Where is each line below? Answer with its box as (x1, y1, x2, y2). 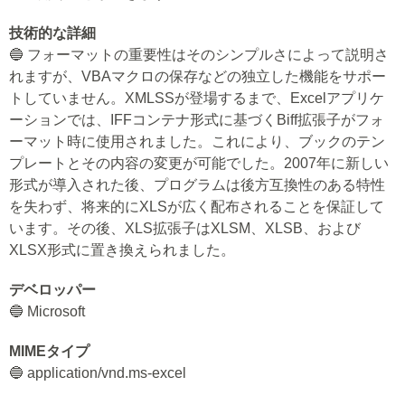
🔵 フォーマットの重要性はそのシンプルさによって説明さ (9, 47, 389, 62)
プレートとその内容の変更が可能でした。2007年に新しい (9, 155, 389, 171)
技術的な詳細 (9, 25, 96, 41)
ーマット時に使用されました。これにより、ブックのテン (9, 134, 385, 149)
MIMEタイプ (9, 344, 89, 359)
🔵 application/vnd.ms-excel (9, 365, 186, 381)
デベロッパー (9, 282, 96, 297)
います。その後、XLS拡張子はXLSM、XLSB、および (9, 221, 361, 236)
